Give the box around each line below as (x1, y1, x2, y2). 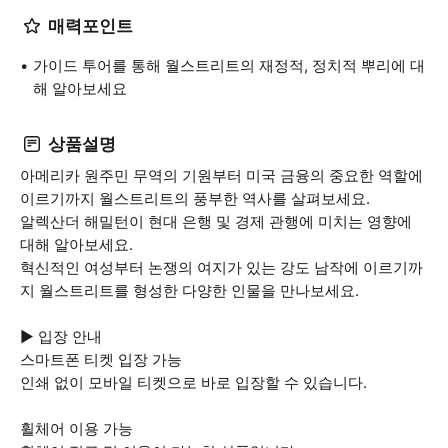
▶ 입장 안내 (20, 327, 102, 346)
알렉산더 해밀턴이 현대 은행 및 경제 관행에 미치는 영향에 (20, 212, 412, 231)
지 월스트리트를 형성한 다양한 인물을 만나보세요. (20, 281, 359, 300)
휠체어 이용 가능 (20, 419, 133, 438)
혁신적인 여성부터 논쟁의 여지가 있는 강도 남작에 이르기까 (20, 258, 423, 277)
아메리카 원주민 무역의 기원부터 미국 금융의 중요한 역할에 (20, 166, 423, 185)
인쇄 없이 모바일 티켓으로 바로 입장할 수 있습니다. (20, 373, 367, 392)
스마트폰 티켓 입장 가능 (20, 350, 182, 369)
